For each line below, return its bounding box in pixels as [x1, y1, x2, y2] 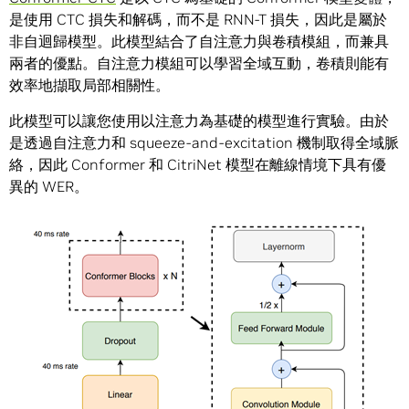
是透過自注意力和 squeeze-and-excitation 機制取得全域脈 [9, 133, 399, 152]
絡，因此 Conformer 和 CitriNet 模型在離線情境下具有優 [9, 155, 386, 174]
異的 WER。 [9, 177, 89, 196]
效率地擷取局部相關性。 [9, 76, 170, 95]
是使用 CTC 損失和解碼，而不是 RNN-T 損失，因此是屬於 [9, 10, 387, 29]
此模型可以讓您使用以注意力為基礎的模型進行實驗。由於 [9, 111, 389, 131]
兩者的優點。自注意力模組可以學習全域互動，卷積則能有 [9, 54, 389, 73]
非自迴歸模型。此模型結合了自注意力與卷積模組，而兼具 [9, 32, 389, 51]
